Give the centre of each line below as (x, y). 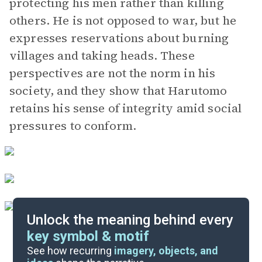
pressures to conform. (73, 126)
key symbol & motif (88, 236)
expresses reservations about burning (119, 38)
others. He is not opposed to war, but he (123, 20)
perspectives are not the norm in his (113, 73)
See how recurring (71, 251)
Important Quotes (124, 247)
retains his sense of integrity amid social (126, 108)
